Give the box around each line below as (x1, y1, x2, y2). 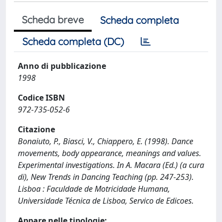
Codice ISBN (18, 92, 65, 103)
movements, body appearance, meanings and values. (18, 148, 201, 159)
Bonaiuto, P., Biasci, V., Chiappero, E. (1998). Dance (18, 136, 193, 147)
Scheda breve (22, 13, 84, 26)
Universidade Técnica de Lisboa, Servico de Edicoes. (18, 195, 194, 206)
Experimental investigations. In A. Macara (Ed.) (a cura (18, 160, 204, 170)
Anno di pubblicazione (18, 60, 106, 71)
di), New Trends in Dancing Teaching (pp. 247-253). (18, 171, 194, 182)
